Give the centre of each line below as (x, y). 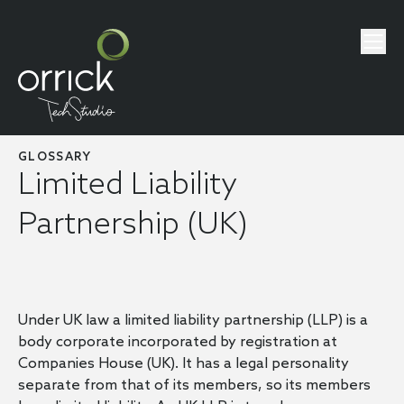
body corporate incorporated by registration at (178, 342)
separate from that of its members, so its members (194, 386)
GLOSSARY (55, 157)
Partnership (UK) (133, 225)
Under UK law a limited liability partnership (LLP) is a (193, 321)
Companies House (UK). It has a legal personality (184, 364)
